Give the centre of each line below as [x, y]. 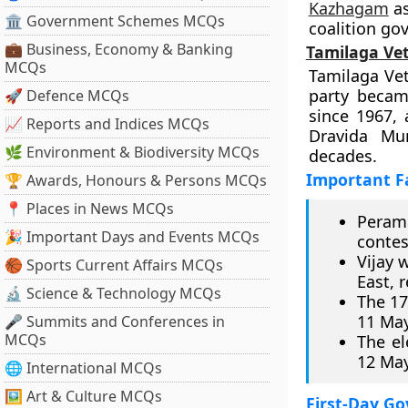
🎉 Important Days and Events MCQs [132, 237]
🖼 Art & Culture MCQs [83, 396]
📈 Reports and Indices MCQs [107, 124]
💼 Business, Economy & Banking [119, 49]
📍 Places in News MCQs [89, 209]
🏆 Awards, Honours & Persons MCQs [136, 180]
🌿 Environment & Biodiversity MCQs [132, 152]
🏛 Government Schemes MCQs [115, 21]
